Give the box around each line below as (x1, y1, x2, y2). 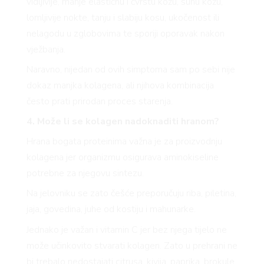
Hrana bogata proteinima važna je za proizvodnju (26, 135, 222, 148)
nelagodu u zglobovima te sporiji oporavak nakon (26, 27, 225, 40)
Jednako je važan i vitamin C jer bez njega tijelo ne (26, 223, 227, 236)
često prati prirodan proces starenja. (26, 94, 173, 108)
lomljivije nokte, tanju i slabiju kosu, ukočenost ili (26, 11, 219, 24)
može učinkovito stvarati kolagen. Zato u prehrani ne (26, 239, 237, 252)
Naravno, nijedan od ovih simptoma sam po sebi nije (26, 62, 235, 76)
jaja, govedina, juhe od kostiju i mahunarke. (26, 203, 196, 216)
